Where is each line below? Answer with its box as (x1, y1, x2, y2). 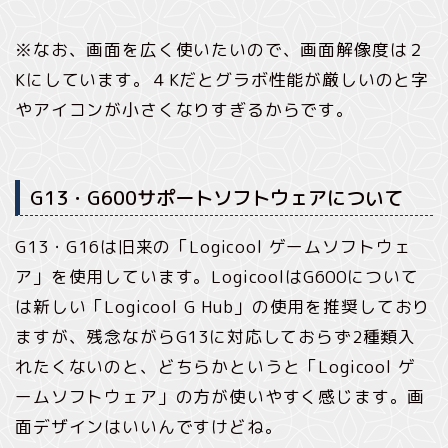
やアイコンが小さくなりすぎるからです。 (15, 98, 354, 122)
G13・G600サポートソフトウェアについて (30, 183, 403, 211)
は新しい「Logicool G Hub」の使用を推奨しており (15, 294, 431, 318)
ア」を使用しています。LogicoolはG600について (15, 264, 419, 288)
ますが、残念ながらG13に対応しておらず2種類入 (15, 324, 417, 348)
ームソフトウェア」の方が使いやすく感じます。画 (15, 384, 426, 408)
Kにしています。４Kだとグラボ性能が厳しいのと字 (15, 68, 430, 92)
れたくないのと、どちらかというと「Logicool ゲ (15, 354, 416, 378)
